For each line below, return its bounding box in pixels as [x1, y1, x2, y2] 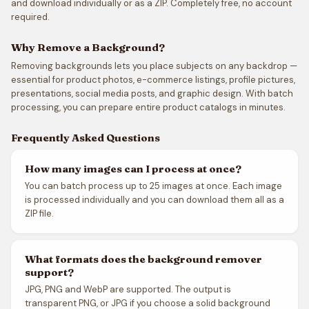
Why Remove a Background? [11, 41, 165, 54]
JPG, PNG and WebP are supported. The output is [25, 283, 231, 295]
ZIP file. [25, 208, 54, 219]
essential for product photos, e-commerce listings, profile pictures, [11, 74, 295, 86]
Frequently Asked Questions [11, 131, 160, 144]
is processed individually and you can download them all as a [25, 194, 284, 206]
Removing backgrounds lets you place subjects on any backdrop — [11, 60, 297, 72]
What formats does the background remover [25, 252, 262, 266]
